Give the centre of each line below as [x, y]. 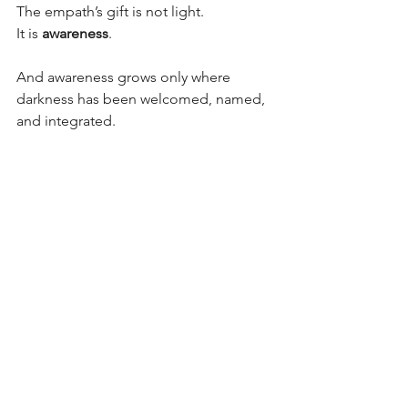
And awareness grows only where [125, 76]
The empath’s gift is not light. [110, 11]
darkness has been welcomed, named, [143, 98]
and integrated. [66, 120]
